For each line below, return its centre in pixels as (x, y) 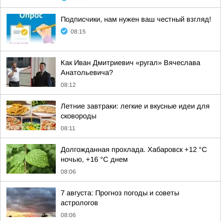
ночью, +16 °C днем (94, 159)
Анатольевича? (87, 73)
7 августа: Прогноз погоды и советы (120, 193)
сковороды (78, 116)
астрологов (79, 203)
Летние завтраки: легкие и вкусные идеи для (135, 106)
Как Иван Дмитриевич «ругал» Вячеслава (130, 63)
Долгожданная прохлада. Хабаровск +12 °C (134, 149)
